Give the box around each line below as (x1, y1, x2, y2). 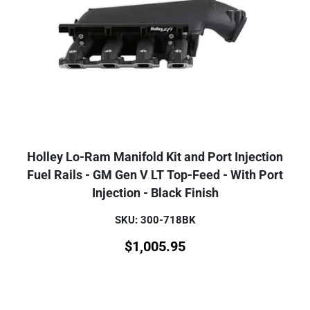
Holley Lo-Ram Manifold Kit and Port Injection (27, 150, 283, 165)
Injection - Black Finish (91, 186, 219, 201)
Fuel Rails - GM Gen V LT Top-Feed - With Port (27, 168, 283, 183)
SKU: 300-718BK (114, 214, 196, 227)
